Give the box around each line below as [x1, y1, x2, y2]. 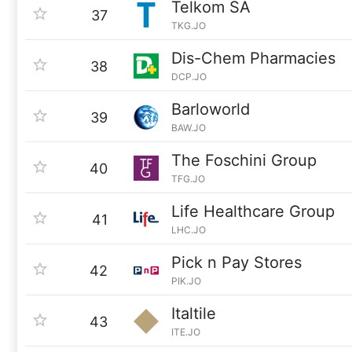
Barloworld [171, 100, 250, 119]
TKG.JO [171, 20, 206, 31]
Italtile [171, 304, 216, 323]
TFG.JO [171, 173, 205, 185]
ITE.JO [171, 326, 200, 338]
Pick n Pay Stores [171, 253, 302, 272]
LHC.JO [171, 224, 206, 236]
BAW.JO [171, 122, 206, 134]
